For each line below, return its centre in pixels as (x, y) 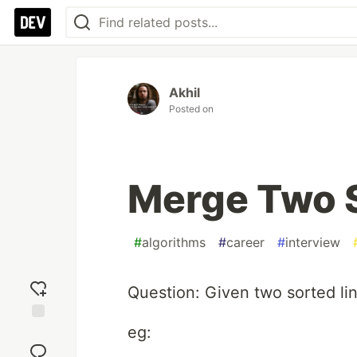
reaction (38, 345)
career (245, 242)
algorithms (174, 242)
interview (313, 242)
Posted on (191, 109)
